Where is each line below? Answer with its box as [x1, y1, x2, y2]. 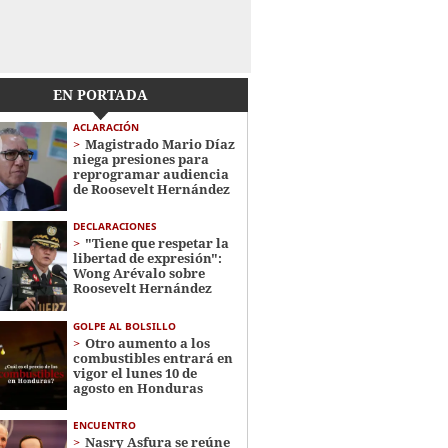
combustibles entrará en [72, 348, 233, 367]
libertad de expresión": [72, 249, 222, 268]
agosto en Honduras [72, 378, 203, 397]
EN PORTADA [53, 85, 149, 104]
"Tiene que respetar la [84, 234, 229, 253]
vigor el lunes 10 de [72, 363, 197, 382]
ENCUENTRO [72, 417, 136, 432]
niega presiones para [72, 150, 209, 168]
